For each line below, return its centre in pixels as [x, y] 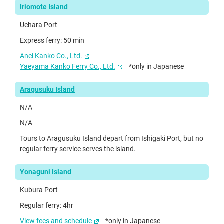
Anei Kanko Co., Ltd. [51, 56]
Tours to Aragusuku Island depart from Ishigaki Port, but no [112, 138]
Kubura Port [39, 190]
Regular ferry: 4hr [47, 205]
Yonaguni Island [46, 172]
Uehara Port [39, 25]
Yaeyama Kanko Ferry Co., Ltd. [68, 66]
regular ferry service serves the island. [78, 149]
